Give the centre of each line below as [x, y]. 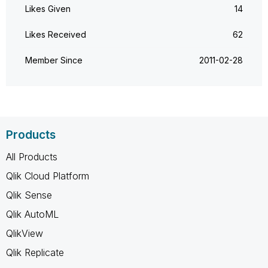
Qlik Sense [29, 195]
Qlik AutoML [32, 214]
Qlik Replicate [35, 252]
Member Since [54, 60]
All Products [32, 156]
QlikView [25, 233]
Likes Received [56, 34]
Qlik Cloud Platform [48, 176]
